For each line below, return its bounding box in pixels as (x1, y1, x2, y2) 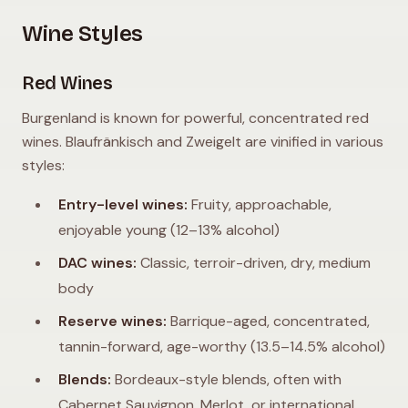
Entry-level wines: (58, 195, 188, 214)
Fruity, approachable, (188, 195, 331, 214)
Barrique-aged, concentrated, (167, 311, 370, 331)
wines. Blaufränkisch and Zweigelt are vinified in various (22, 132, 383, 151)
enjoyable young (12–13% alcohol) (58, 220, 280, 240)
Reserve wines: (58, 311, 167, 331)
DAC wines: (58, 253, 137, 272)
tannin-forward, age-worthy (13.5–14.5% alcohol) (58, 337, 385, 356)
